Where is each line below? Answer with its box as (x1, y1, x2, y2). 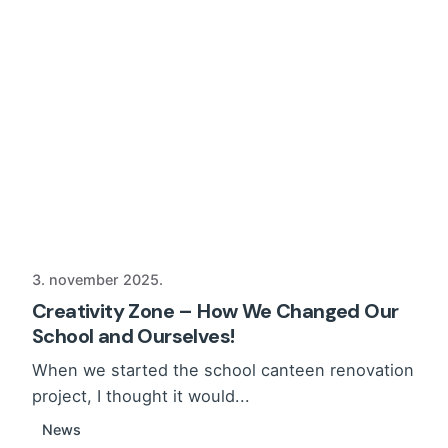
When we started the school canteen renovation (32, 360, 414, 381)
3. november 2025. (32, 271, 163, 289)
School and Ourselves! (32, 323, 235, 350)
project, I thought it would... (32, 386, 250, 407)
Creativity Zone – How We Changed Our (32, 298, 399, 325)
